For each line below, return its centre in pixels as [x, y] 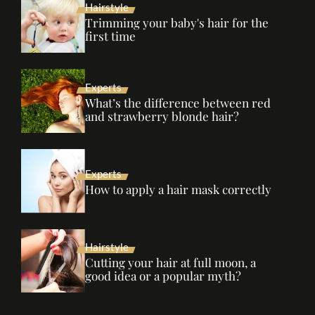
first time [110, 36]
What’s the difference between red [178, 102]
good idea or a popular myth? [163, 275]
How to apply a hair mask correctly [178, 189]
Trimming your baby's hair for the [176, 23]
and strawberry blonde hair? [162, 116]
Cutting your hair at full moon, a [170, 262]
